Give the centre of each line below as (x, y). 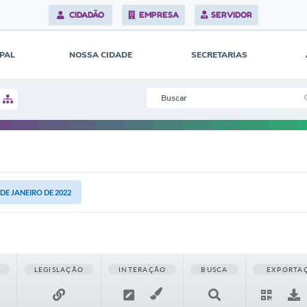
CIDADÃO (86, 15)
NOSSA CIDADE (101, 55)
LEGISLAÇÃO (59, 269)
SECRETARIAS (219, 55)
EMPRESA (159, 15)
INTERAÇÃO (143, 269)
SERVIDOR (232, 15)
